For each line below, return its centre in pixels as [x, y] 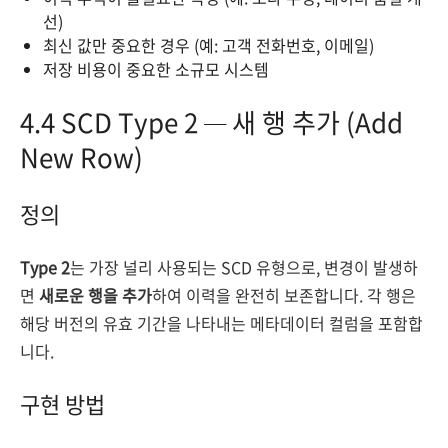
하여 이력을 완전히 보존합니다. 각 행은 [284, 295]
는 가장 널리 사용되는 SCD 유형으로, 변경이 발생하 [244, 267]
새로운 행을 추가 [95, 295]
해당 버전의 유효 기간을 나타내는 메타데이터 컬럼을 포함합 [221, 323]
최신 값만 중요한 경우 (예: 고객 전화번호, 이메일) [208, 45]
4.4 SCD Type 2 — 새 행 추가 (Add [211, 122]
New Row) [81, 157]
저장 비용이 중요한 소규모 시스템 [156, 69]
